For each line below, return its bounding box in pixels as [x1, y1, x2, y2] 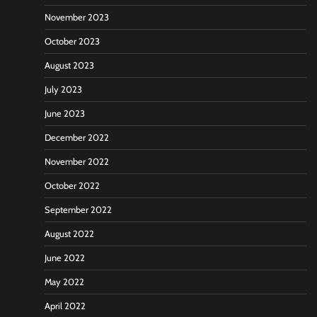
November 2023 [45, 11, 109, 23]
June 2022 [45, 252, 85, 263]
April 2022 [45, 300, 86, 311]
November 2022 [45, 156, 109, 167]
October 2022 [45, 180, 100, 191]
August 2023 [45, 59, 94, 71]
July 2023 [45, 83, 82, 95]
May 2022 [45, 276, 84, 287]
